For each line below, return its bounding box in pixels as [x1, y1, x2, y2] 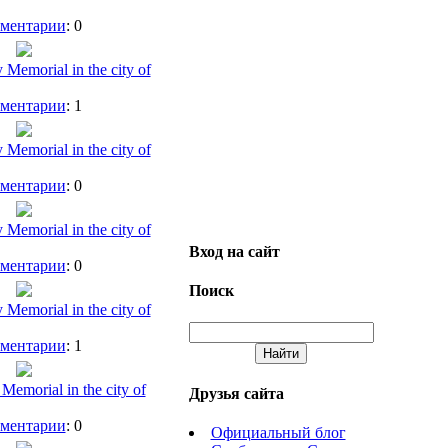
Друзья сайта [188, 384, 284, 402]
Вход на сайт [188, 243, 280, 261]
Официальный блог [210, 424, 346, 442]
